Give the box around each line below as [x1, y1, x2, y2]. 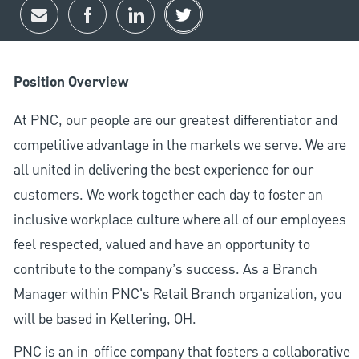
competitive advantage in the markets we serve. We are [13, 135, 346, 156]
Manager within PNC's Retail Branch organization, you [13, 284, 342, 305]
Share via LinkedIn [134, 10, 245, 31]
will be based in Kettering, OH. [13, 309, 196, 330]
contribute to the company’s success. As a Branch [13, 260, 317, 280]
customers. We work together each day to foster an [13, 185, 323, 206]
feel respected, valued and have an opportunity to [13, 235, 310, 256]
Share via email [38, 10, 143, 32]
